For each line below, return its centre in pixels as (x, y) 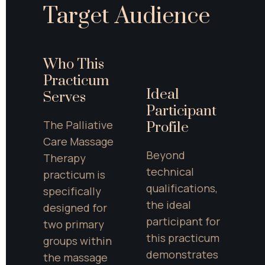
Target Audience (127, 17)
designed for (75, 208)
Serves (64, 98)
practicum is (74, 175)
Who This (74, 65)
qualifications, (182, 188)
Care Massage (78, 142)
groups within (77, 241)
